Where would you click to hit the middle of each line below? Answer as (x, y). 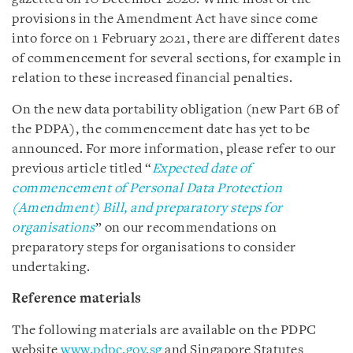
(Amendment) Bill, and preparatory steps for (147, 208)
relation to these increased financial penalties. (152, 78)
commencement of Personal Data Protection (147, 188)
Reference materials (77, 299)
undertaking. (51, 267)
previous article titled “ (82, 169)
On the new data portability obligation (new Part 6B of (175, 110)
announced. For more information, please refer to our (174, 149)
